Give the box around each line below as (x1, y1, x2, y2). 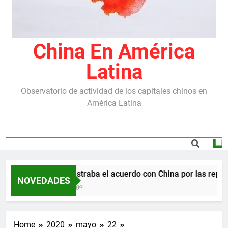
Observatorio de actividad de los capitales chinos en (21, 86, 207, 96)
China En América (33, 40, 195, 64)
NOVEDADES (17, 175, 70, 186)
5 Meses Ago (43, 182, 79, 191)
